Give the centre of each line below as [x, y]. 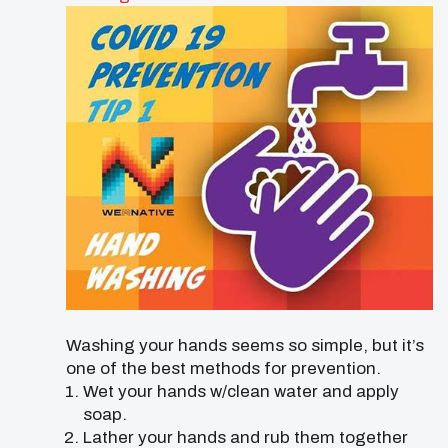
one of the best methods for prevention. [223, 368]
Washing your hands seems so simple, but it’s [245, 345]
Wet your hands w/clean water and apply [241, 391]
